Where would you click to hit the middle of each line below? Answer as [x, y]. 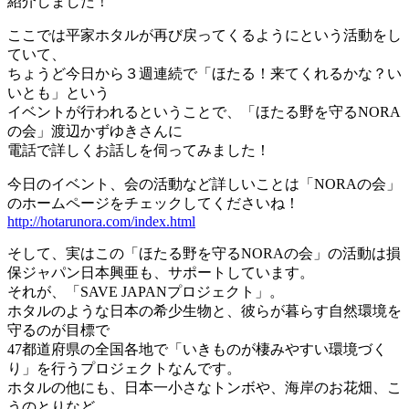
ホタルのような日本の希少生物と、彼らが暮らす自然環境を [204, 311]
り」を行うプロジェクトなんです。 [124, 369]
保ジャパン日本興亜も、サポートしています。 [161, 273]
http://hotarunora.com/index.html [101, 222]
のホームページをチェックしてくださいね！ [153, 204]
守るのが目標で [58, 330]
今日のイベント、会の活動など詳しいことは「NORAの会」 [204, 184]
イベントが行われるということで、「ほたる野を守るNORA [204, 112]
